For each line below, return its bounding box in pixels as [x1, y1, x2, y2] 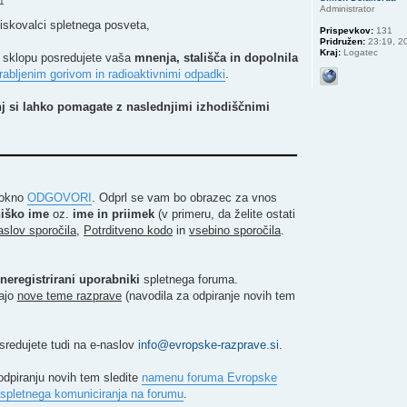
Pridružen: [320, 36, 365, 47]
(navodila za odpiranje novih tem [122, 289, 295, 303]
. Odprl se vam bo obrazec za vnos [92, 191, 277, 205]
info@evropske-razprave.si [138, 338, 279, 352]
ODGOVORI [27, 191, 92, 205]
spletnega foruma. [140, 273, 238, 287]
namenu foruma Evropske [142, 371, 277, 385]
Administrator [320, 4, 374, 15]
